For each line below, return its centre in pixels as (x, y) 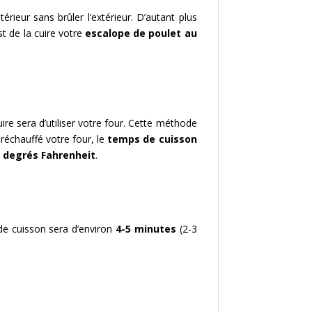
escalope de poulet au (141, 33)
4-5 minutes (146, 228)
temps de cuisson (152, 139)
